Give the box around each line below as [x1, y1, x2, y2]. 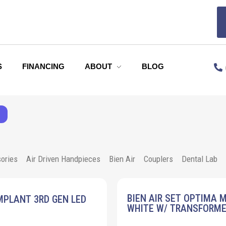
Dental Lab [181, 154, 217, 164]
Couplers [143, 154, 173, 164]
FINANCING [22, 62, 65, 71]
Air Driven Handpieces [26, 154, 100, 164]
